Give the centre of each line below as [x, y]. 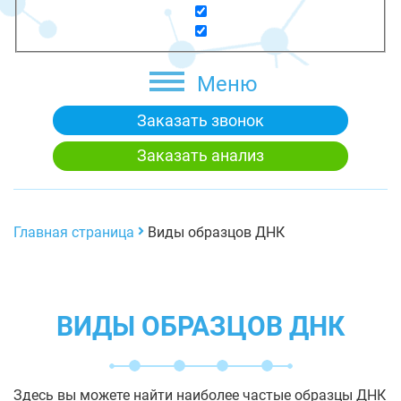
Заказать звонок [200, 120]
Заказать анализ [200, 156]
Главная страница [74, 232]
